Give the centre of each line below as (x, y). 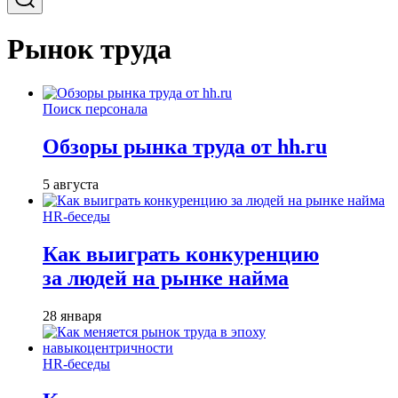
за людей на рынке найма (166, 278)
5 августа (71, 184)
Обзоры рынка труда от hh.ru (185, 146)
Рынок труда (89, 49)
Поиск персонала (95, 108)
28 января (72, 315)
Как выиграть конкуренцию (181, 254)
